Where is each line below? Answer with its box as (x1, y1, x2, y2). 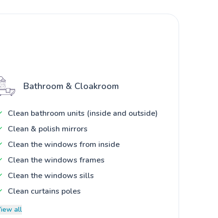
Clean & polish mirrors (8, 123, 88, 134)
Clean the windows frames (8, 154, 105, 165)
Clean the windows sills (8, 170, 94, 181)
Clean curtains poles (8, 185, 81, 197)
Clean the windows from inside (8, 139, 120, 150)
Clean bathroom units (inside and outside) (8, 108, 158, 119)
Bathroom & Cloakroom (23, 80, 119, 92)
